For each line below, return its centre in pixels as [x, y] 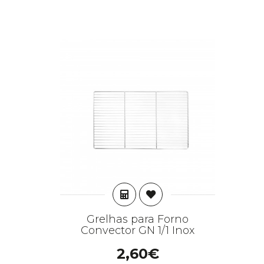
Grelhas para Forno [138, 219]
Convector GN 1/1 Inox [138, 230]
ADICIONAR [159, 194]
